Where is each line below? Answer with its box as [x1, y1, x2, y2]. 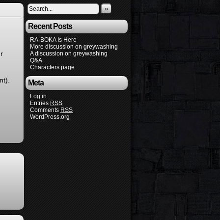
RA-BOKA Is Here [30, 36, 77, 43]
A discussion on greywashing [30, 50, 108, 57]
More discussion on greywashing [30, 43, 118, 50]
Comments [30, 106, 60, 113]
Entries [30, 99, 50, 107]
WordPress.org [30, 113, 70, 120]
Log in [30, 92, 47, 100]
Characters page [30, 63, 75, 71]
